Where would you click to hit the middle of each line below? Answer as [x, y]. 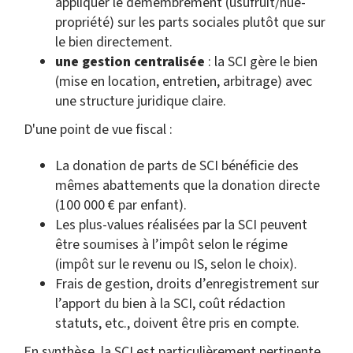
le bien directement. [114, 42]
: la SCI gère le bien [261, 62]
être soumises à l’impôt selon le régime [171, 245]
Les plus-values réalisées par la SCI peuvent [181, 225]
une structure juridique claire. [141, 101]
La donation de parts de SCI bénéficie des [177, 166]
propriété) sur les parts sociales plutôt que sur [190, 22]
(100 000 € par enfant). [121, 205]
